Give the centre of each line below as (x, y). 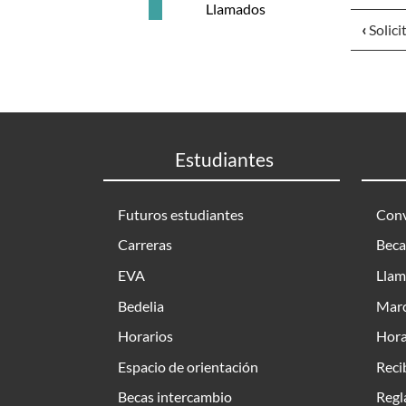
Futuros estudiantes (181, 214)
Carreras (145, 245)
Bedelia (141, 305)
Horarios (145, 336)
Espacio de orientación (188, 366)
